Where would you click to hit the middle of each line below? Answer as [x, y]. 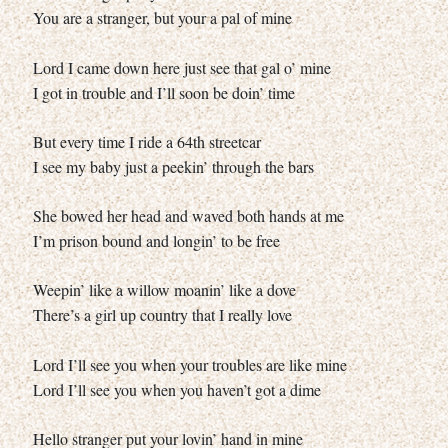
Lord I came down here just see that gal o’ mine [182, 67]
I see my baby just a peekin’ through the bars [173, 166]
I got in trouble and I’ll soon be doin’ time [164, 92]
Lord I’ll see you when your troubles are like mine [190, 364]
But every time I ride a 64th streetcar [147, 141]
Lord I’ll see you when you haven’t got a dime [177, 389]
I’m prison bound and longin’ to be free [156, 240]
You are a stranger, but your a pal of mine [162, 17]
